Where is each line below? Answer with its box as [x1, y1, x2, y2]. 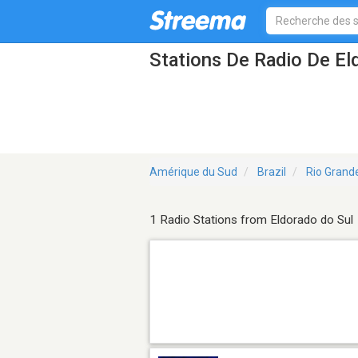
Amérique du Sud [149, 165, 237, 179]
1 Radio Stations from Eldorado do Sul [149, 213, 353, 228]
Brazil [257, 165, 286, 179]
